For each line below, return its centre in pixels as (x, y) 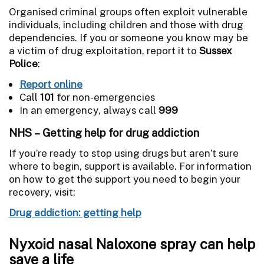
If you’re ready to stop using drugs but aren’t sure (124, 153)
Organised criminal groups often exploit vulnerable (128, 11)
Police (23, 63)
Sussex (216, 50)
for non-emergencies (105, 97)
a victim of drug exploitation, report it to (104, 50)
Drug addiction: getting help (75, 212)
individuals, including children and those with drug (126, 24)
